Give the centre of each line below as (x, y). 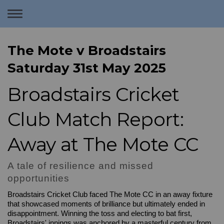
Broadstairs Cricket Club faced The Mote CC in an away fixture (110, 194)
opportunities (38, 178)
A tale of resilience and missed (80, 166)
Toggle (35, 18)
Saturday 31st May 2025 (87, 68)
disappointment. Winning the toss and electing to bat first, (100, 213)
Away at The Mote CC (103, 144)
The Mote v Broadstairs (87, 50)
